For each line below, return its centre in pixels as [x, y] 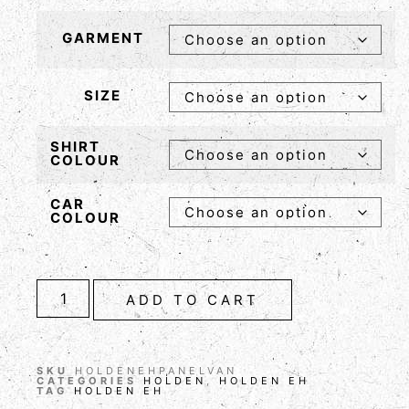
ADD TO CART [193, 299]
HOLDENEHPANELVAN [156, 370]
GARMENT [103, 37]
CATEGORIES [87, 380]
